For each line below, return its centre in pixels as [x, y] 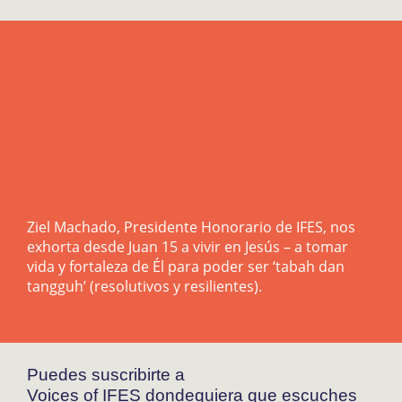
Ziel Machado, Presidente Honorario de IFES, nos [191, 227]
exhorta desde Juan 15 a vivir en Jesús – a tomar [188, 247]
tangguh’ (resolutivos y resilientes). [144, 286]
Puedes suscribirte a [106, 375]
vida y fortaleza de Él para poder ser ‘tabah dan [186, 267]
